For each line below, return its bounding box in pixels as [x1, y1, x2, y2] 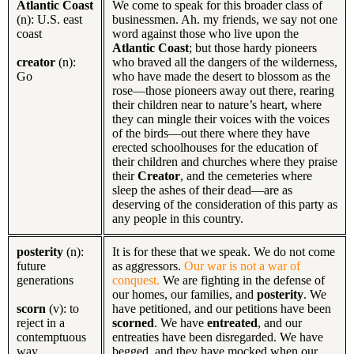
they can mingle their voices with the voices [112, 111, 330, 126]
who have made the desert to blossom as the [112, 69, 330, 83]
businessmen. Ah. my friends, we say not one [112, 12, 337, 26]
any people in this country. [112, 211, 243, 225]
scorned [112, 315, 154, 330]
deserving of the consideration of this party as [112, 197, 337, 211]
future [17, 258, 46, 273]
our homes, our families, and [112, 287, 257, 301]
